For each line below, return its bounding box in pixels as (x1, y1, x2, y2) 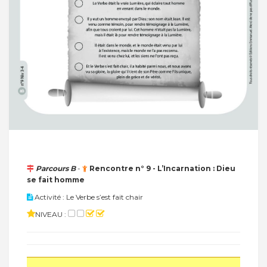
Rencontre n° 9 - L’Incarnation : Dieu (89, 164, 235, 173)
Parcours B (36, 164, 76, 173)
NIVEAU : (35, 210, 68, 219)
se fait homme (27, 175, 85, 185)
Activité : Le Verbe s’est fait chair (33, 193, 143, 202)
